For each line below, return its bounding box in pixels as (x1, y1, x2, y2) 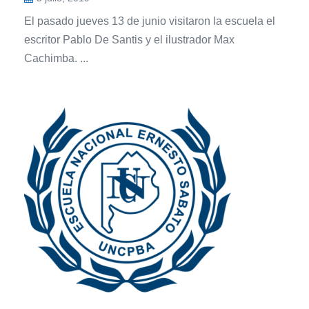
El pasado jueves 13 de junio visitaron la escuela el (24, 15, 275, 28)
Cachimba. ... (24, 52, 88, 65)
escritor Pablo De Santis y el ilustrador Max (24, 34, 235, 46)
